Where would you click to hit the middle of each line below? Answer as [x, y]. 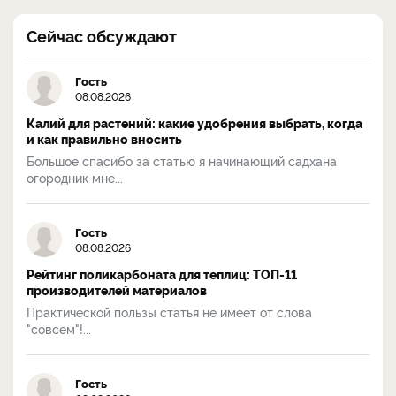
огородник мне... [75, 177]
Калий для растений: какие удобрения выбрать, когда [194, 122]
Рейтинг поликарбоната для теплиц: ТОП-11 [162, 274]
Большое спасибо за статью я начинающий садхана [182, 160]
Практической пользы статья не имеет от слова [169, 311]
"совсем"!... [59, 328]
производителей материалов [117, 289]
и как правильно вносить [104, 138]
